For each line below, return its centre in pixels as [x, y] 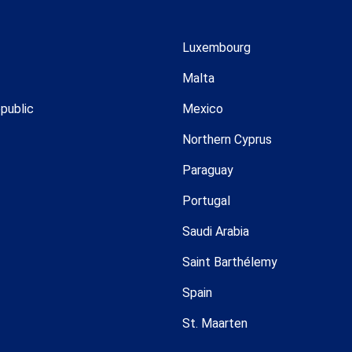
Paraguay [208, 170]
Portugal [206, 200]
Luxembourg [216, 47]
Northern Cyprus [227, 139]
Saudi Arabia [216, 231]
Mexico [203, 108]
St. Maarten [215, 323]
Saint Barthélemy [230, 262]
